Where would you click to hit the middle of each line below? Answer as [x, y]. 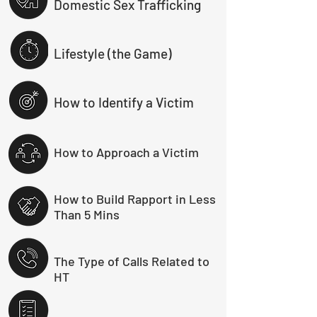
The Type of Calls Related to [132, 261]
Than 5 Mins [87, 214]
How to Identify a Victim [124, 102]
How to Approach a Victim [126, 152]
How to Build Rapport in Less [135, 199]
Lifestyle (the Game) [113, 53]
